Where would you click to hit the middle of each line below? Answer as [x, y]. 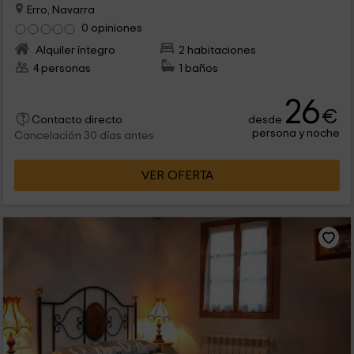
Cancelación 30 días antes [84, 136]
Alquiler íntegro [74, 50]
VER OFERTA [177, 176]
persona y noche [296, 134]
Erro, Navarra [59, 9]
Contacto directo [77, 120]
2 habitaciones [218, 50]
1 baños [199, 68]
